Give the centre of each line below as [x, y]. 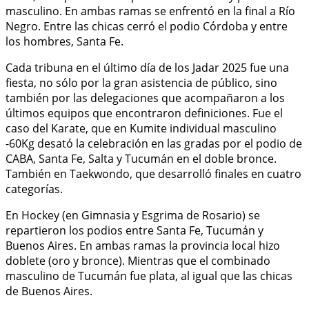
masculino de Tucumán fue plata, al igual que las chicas [149, 276]
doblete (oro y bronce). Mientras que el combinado [138, 260]
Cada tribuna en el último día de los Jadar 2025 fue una [147, 67]
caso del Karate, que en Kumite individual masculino [141, 128]
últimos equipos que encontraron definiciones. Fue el [144, 113]
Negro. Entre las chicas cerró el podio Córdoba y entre [147, 26]
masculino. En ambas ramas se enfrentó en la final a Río [150, 11]
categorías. [34, 189]
